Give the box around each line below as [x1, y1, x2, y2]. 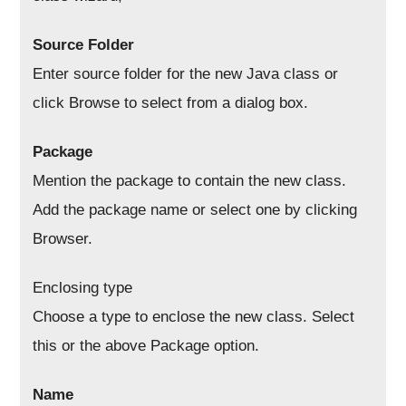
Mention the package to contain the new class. [33, 171, 347, 189]
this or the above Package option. [33, 336, 260, 354]
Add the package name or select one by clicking [33, 200, 358, 218]
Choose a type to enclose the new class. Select [33, 307, 355, 325]
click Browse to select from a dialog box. [33, 93, 309, 111]
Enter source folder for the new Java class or [33, 64, 339, 82]
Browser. [33, 229, 93, 247]
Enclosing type [33, 278, 133, 296]
